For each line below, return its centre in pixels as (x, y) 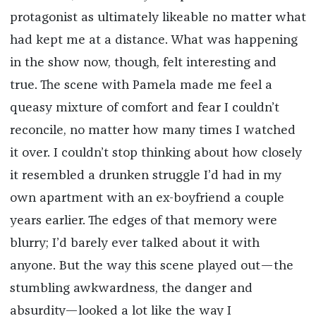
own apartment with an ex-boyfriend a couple (147, 199)
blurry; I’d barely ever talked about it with (134, 244)
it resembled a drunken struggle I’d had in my (145, 176)
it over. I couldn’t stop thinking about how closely (156, 153)
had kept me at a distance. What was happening (153, 41)
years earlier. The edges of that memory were (143, 221)
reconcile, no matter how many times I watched (152, 131)
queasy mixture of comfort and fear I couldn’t (144, 108)
